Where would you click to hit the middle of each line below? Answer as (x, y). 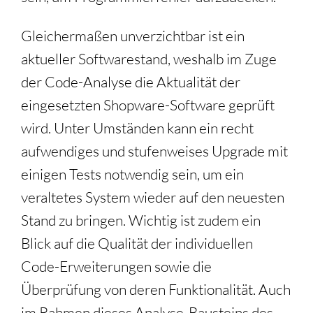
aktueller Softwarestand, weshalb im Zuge (149, 59)
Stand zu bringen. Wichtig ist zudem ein (141, 220)
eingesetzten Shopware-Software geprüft (148, 105)
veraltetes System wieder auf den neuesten (153, 197)
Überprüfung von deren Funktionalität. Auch (156, 290)
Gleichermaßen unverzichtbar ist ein (133, 36)
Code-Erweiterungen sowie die (116, 267)
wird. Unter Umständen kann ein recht (137, 128)
